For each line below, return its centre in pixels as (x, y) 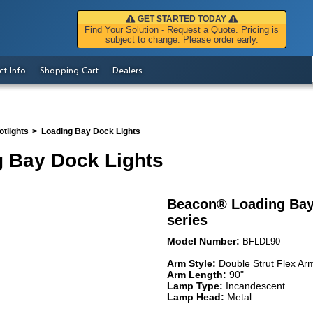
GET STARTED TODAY (182, 19)
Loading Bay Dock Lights (91, 131)
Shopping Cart (69, 70)
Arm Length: (198, 274)
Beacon (192, 204)
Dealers (128, 70)
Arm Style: (193, 263)
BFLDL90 (261, 241)
